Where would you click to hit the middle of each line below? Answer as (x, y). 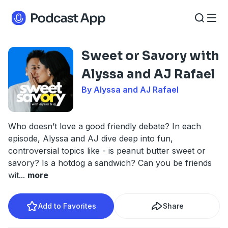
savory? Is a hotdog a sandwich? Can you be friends (110, 163)
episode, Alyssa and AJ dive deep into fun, (91, 138)
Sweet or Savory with (150, 56)
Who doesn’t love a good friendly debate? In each (105, 126)
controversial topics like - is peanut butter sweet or (107, 151)
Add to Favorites (67, 206)
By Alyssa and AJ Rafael (130, 90)
